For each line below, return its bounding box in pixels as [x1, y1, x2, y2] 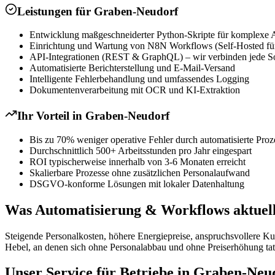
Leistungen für [17, 4, 94, 18]
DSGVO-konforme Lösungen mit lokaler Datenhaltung [29, 178, 244, 189]
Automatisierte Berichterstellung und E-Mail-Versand [29, 63, 235, 74]
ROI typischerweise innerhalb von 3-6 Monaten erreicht [29, 156, 246, 167]
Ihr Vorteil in [17, 109, 85, 123]
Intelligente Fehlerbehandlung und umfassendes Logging [29, 74, 249, 85]
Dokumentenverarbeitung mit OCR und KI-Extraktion [29, 85, 240, 96]
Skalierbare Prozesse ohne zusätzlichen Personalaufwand [29, 167, 250, 178]
